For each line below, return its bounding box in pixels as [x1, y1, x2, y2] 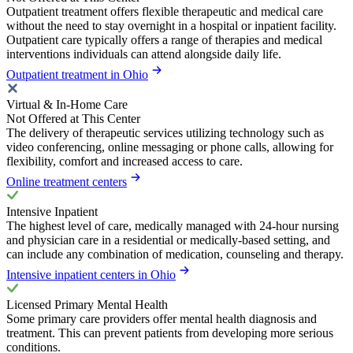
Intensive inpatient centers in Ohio [6, 268, 176, 282]
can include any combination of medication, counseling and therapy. [6, 247, 344, 262]
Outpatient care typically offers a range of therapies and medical [6, 33, 322, 47]
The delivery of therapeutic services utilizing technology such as [6, 126, 324, 140]
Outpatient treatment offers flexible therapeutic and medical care [6, 5, 323, 19]
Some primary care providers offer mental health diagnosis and [6, 312, 317, 326]
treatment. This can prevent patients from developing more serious [6, 326, 333, 340]
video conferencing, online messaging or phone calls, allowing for [6, 140, 333, 154]
